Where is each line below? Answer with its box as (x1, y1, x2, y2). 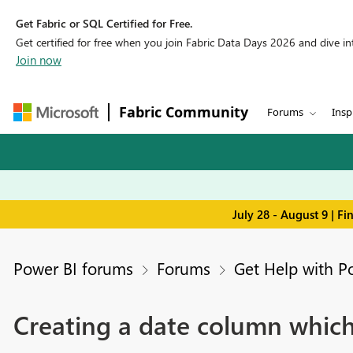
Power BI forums (13, 257, 133, 280)
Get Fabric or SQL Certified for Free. (16, 16, 192, 31)
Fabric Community (119, 102, 248, 121)
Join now (16, 52, 61, 68)
